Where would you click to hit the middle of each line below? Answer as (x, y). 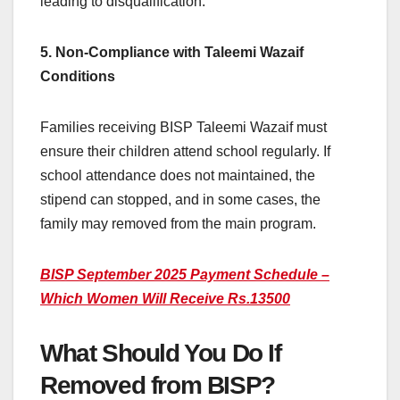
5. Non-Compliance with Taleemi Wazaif (172, 53)
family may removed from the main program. (178, 224)
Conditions (78, 77)
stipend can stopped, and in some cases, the (180, 200)
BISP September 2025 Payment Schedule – (185, 275)
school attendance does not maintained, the (178, 176)
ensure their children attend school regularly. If (185, 152)
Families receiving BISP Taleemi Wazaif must (183, 128)
